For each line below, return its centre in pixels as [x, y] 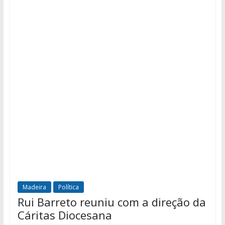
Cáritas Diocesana [65, 215]
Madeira [34, 187]
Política [68, 187]
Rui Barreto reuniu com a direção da [111, 202]
